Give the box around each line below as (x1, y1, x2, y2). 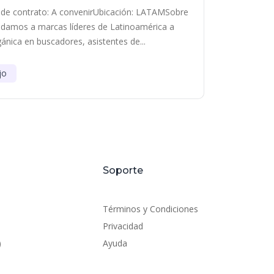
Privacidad (103, 220, 143, 232)
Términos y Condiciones (103, 203, 198, 215)
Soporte (103, 165, 143, 176)
